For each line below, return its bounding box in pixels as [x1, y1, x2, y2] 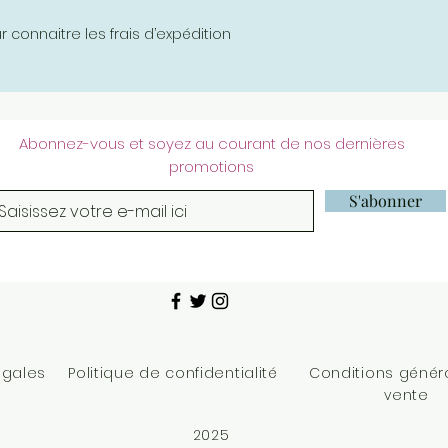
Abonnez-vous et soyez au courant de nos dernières [18, 133, 405, 154]
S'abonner [349, 190, 422, 211]
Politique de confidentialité [68, 363, 278, 383]
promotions [169, 156, 254, 177]
